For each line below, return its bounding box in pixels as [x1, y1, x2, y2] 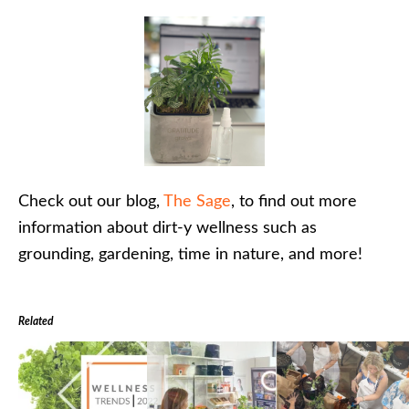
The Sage [163, 193, 231, 210]
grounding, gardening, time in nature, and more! [18, 246, 362, 263]
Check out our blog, [18, 193, 163, 210]
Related [18, 315, 53, 327]
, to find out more [231, 193, 357, 210]
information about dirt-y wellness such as [18, 219, 317, 236]
